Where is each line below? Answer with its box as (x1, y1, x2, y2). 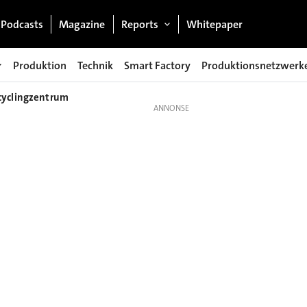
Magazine (59, 16, 106, 32)
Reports (121, 16, 158, 32)
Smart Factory (124, 58, 191, 73)
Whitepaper (186, 16, 243, 32)
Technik (77, 58, 113, 73)
